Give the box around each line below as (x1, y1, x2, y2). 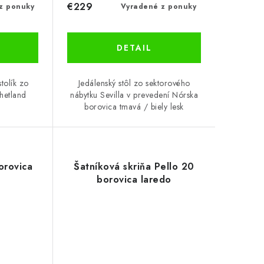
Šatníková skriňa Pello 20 (74, 160, 194, 174)
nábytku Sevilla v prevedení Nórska (70, 89, 199, 101)
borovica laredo (97, 173, 171, 187)
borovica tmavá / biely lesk (84, 101, 184, 113)
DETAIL (116, 42, 152, 54)
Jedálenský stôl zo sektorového (78, 77, 190, 90)
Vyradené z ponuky (120, 1, 197, 12)
